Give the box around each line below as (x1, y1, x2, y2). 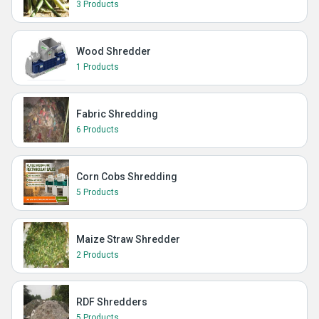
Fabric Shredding (76, 108, 158, 120)
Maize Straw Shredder (76, 234, 180, 245)
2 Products (76, 250, 119, 260)
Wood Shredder (76, 46, 151, 57)
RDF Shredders (76, 296, 147, 308)
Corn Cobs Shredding (76, 171, 177, 182)
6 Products (76, 125, 119, 135)
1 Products (76, 62, 119, 72)
